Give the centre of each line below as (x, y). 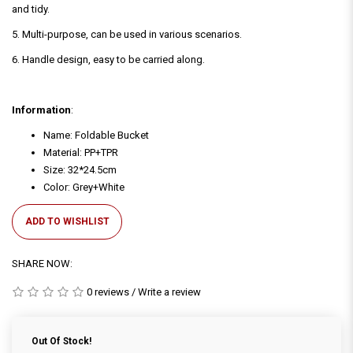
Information (41, 110)
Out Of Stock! (61, 341)
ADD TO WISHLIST (67, 221)
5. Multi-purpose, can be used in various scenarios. (127, 34)
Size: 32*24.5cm (80, 169)
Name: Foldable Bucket (96, 135)
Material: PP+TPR (81, 152)
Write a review (169, 292)
